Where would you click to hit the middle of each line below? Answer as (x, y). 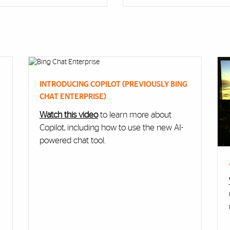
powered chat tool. (72, 140)
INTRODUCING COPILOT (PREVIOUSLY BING (113, 84)
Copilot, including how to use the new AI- (111, 127)
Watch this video (69, 114)
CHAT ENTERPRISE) (73, 97)
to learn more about (136, 114)
